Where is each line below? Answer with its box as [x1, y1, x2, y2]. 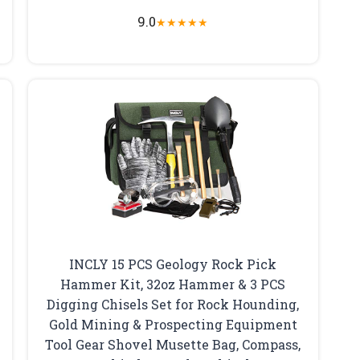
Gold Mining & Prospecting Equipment [48, 315, 297, 333]
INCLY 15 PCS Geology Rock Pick [69, 255, 277, 272]
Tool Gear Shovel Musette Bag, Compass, [45, 335, 301, 353]
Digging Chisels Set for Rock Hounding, [47, 295, 300, 313]
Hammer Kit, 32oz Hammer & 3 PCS [60, 275, 286, 292]
